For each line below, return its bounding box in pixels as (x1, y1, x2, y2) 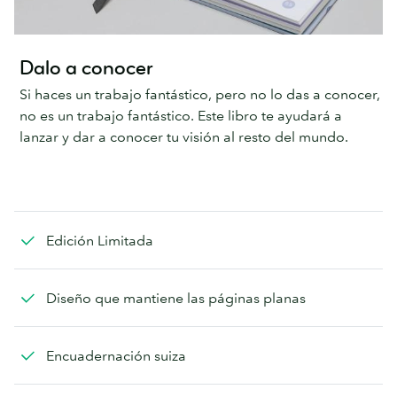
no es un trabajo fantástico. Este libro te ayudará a (19, 106, 342, 125)
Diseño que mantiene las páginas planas (46, 289, 306, 307)
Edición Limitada (46, 231, 153, 250)
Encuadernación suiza (46, 346, 186, 365)
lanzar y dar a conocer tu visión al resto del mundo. (19, 128, 348, 146)
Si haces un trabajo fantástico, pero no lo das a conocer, (19, 85, 380, 104)
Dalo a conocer (19, 54, 153, 81)
